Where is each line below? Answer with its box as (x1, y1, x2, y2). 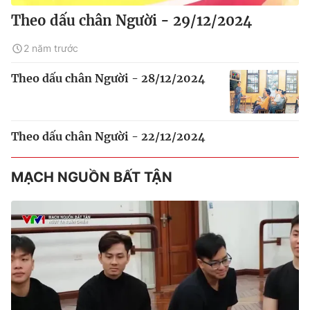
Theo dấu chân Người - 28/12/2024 (11, 71, 206, 85)
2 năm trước (24, 42, 78, 54)
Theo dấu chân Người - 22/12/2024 (11, 129, 206, 143)
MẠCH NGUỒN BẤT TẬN (11, 168, 172, 185)
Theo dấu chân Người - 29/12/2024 (11, 12, 252, 29)
